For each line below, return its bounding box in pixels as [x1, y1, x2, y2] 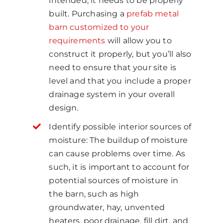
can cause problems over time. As [49, 148, 186, 158]
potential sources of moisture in [49, 175, 179, 185]
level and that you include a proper [49, 76, 191, 86]
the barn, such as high [49, 189, 139, 199]
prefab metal [126, 8, 179, 18]
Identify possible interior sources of [49, 121, 192, 131]
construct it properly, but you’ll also [49, 49, 192, 59]
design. [49, 103, 79, 112]
